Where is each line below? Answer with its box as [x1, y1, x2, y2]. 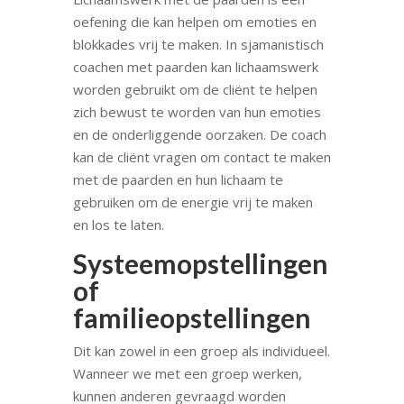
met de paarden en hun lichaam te [72, 170, 283, 188]
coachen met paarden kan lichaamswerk [72, 57, 318, 76]
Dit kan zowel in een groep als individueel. [72, 341, 330, 360]
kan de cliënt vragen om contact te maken [72, 147, 331, 166]
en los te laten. [72, 215, 164, 234]
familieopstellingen [72, 300, 311, 334]
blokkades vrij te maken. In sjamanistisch [72, 34, 324, 53]
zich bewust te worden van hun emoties [72, 102, 321, 121]
